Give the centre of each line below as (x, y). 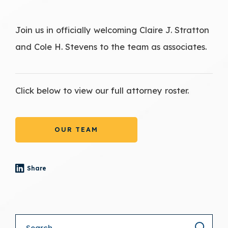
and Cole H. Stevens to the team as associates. (111, 46)
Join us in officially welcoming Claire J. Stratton (112, 30)
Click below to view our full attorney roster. (102, 90)
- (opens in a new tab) (51, 173)
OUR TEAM (76, 129)
